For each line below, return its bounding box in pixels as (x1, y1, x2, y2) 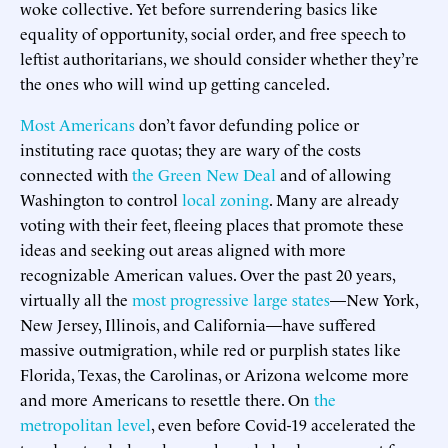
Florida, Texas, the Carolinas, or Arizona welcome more (20, 362, 409, 385)
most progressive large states (132, 287, 330, 310)
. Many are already (269, 187, 399, 210)
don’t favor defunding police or (135, 112, 359, 135)
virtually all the (20, 287, 132, 310)
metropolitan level (20, 412, 151, 435)
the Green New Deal (132, 162, 276, 185)
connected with (20, 162, 132, 185)
